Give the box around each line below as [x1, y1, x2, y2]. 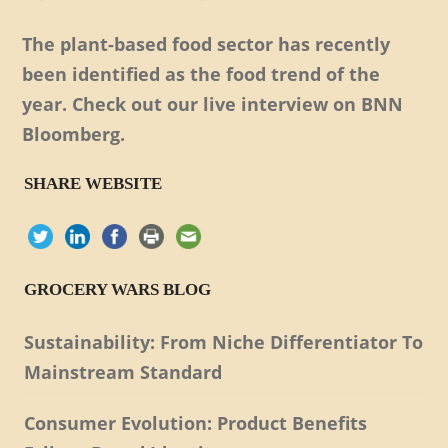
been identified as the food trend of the [22, 61, 381, 86]
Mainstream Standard [24, 359, 223, 384]
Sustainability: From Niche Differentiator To [24, 329, 424, 354]
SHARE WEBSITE [24, 173, 163, 193]
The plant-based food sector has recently [22, 31, 391, 56]
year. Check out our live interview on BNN [22, 91, 404, 116]
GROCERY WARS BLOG [24, 279, 212, 299]
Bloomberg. [22, 121, 126, 146]
